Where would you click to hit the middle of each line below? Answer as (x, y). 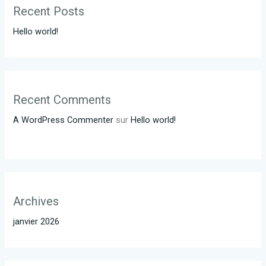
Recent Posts (49, 11)
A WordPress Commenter (64, 120)
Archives (36, 201)
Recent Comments (62, 99)
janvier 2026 (37, 221)
